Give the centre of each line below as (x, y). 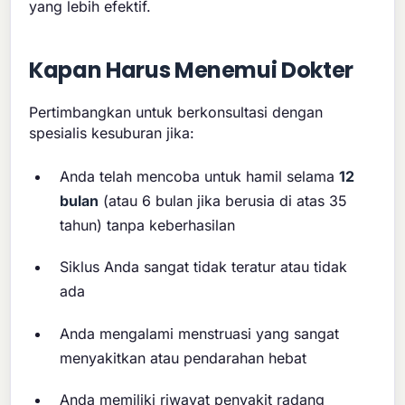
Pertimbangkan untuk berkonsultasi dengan (176, 112)
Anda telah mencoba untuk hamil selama (200, 176)
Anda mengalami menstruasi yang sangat (200, 333)
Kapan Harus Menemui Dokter (191, 70)
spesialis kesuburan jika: (112, 132)
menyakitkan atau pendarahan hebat (184, 358)
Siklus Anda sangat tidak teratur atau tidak (204, 267)
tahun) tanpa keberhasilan (148, 225)
